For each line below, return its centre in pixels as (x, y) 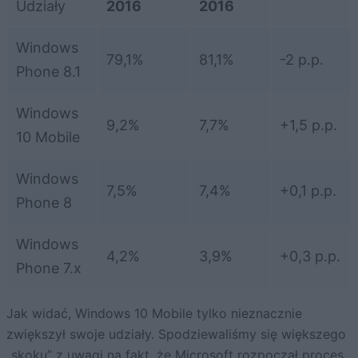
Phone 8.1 (48, 72)
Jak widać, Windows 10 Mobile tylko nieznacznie (154, 314)
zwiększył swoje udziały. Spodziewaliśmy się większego (176, 334)
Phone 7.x (49, 268)
